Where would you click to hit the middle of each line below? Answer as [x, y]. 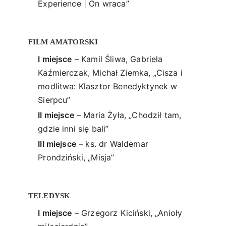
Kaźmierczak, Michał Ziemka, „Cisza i [110, 73]
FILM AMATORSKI [63, 42]
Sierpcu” [54, 100]
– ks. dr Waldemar [112, 144]
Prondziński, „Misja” [76, 157]
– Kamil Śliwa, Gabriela [117, 59]
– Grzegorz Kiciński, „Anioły [127, 213]
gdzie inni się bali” [73, 128]
